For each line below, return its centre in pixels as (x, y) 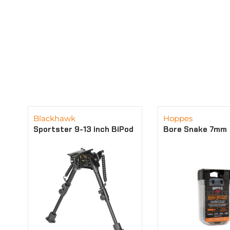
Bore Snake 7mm (195, 129)
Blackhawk (54, 118)
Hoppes (178, 118)
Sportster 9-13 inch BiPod (83, 129)
